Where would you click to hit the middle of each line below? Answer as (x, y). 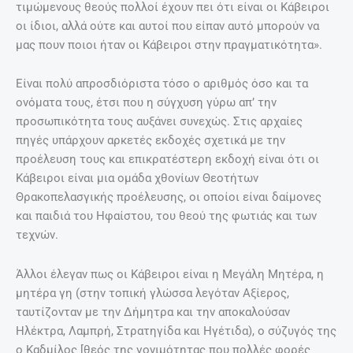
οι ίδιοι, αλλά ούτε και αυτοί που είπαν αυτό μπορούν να (167, 26)
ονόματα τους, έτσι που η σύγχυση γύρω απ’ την (146, 103)
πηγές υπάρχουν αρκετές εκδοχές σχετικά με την (150, 141)
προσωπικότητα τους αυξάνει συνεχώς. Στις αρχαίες (159, 122)
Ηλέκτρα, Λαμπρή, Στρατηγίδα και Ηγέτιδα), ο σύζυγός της (176, 331)
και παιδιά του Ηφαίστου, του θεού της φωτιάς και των (166, 216)
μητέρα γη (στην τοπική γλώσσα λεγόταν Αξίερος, (152, 293)
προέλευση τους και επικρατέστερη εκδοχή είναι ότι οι (167, 160)
